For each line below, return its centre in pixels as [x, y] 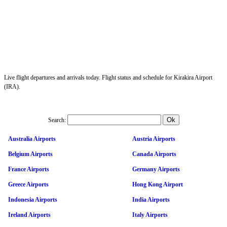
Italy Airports [150, 215]
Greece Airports [28, 184]
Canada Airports [154, 154]
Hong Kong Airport [158, 184]
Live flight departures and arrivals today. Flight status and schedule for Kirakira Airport [108, 77]
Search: [57, 120]
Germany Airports [156, 169]
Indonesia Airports [33, 199]
